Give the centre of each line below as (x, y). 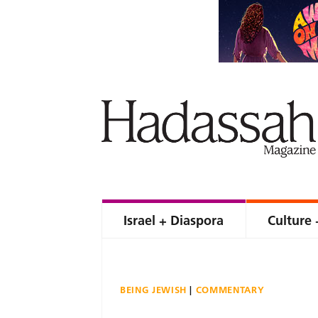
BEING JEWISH (153, 290)
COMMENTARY (230, 290)
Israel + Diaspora (174, 220)
